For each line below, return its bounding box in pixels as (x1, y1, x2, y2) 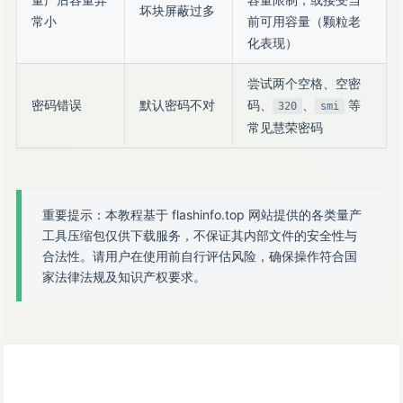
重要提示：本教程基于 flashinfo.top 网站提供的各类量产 (42, 207, 362, 222)
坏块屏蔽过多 (139, 3, 215, 18)
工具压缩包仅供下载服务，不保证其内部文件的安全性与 (42, 228, 357, 243)
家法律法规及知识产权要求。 (42, 269, 206, 284)
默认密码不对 (139, 97, 215, 112)
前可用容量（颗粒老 (247, 13, 361, 29)
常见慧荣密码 (247, 120, 323, 135)
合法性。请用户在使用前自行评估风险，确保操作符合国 (42, 248, 357, 264)
